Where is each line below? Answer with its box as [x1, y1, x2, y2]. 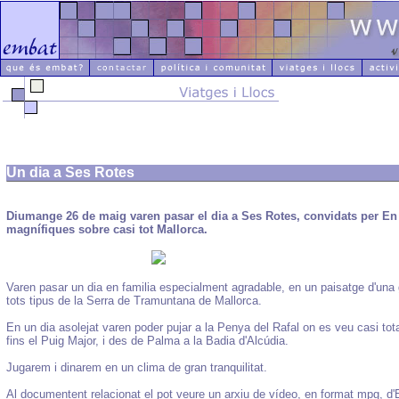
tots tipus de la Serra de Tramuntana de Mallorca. [6, 294, 262, 307]
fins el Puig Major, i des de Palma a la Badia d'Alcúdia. [6, 334, 289, 347]
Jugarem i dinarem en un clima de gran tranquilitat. [6, 361, 267, 374]
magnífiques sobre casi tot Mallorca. [6, 223, 208, 236]
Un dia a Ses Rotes [6, 165, 134, 180]
